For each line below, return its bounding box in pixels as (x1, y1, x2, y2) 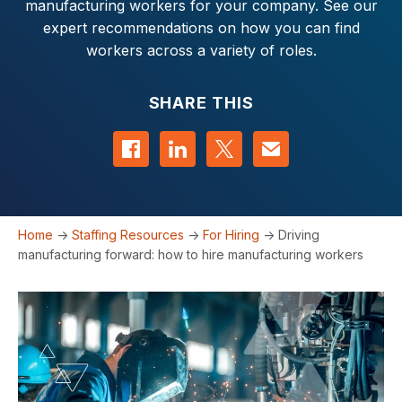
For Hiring (203, 227, 259, 242)
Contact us (270, 132, 344, 150)
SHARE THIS (148, 93, 254, 112)
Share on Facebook (130, 132, 267, 150)
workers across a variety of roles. (85, 41, 317, 59)
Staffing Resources (72, 227, 184, 242)
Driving (278, 227, 319, 242)
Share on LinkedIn (177, 132, 302, 150)
